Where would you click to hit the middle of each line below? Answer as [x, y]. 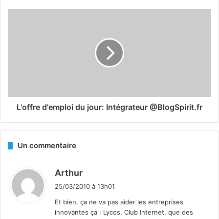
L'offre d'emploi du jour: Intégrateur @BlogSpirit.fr [109, 107]
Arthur [69, 173]
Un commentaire [47, 146]
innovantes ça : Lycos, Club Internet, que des [124, 212]
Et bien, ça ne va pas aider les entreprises [119, 202]
